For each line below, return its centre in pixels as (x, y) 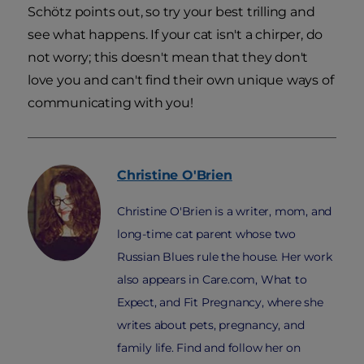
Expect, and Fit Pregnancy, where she (220, 303)
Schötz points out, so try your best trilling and (171, 12)
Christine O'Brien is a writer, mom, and (225, 212)
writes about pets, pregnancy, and (211, 325)
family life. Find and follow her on (209, 348)
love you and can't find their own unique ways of (181, 80)
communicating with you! (110, 103)
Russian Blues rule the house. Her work (225, 257)
